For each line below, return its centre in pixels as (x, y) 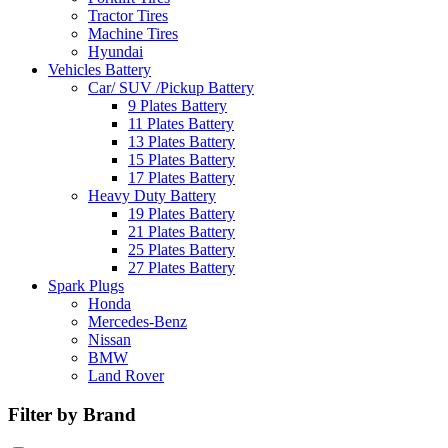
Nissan (109, 339)
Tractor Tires (128, 15)
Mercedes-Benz (137, 321)
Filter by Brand (72, 414)
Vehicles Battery (99, 69)
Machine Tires (133, 33)
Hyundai (115, 51)
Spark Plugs (86, 285)
